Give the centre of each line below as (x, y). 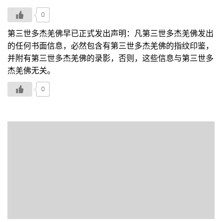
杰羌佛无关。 (31, 70)
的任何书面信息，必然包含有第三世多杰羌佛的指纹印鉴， (111, 46)
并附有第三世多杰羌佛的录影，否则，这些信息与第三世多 (111, 58)
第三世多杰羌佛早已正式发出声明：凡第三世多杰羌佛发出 (111, 33)
